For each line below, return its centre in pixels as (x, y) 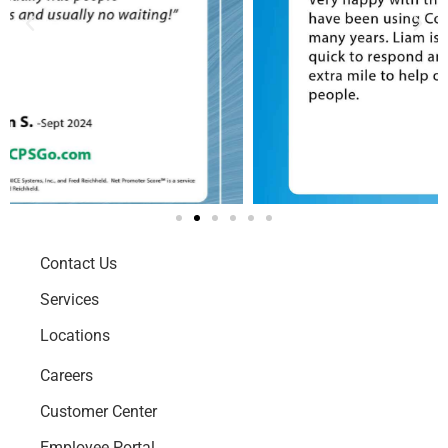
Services (69, 300)
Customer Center (98, 412)
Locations (75, 336)
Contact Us (78, 264)
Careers (66, 376)
